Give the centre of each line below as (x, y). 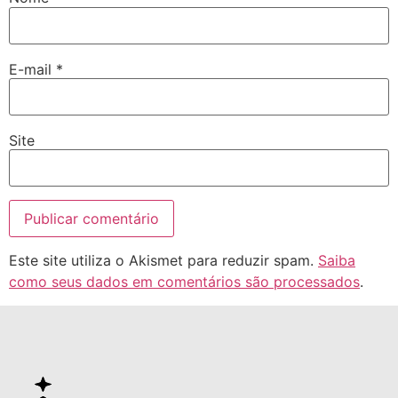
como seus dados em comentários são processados (184, 282)
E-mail (32, 69)
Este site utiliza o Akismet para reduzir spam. (163, 261)
